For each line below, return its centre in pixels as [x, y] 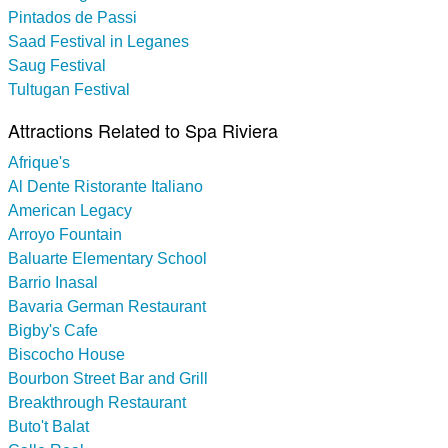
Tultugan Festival [69, 89]
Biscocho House [66, 354]
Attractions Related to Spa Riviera [143, 129]
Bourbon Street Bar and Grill [108, 378]
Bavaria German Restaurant [107, 306]
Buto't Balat [48, 426]
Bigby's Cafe [53, 330]
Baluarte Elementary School [107, 258]
